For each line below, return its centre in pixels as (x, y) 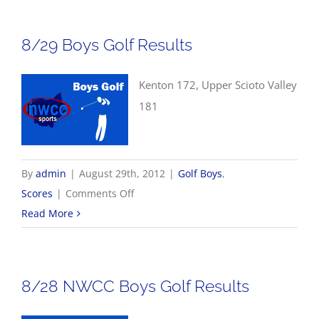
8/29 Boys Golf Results (107, 45)
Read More (47, 213)
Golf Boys (200, 173)
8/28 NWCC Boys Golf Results (135, 286)
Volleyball (170, 11)
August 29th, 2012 (122, 173)
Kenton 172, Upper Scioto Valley (218, 85)
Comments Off (100, 193)
